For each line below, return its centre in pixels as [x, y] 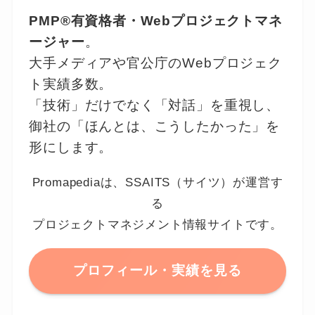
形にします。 [71, 147]
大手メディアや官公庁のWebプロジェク [155, 63]
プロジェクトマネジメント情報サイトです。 [157, 224]
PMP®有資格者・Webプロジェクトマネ [156, 20]
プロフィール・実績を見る [157, 271]
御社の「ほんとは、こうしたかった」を [154, 126]
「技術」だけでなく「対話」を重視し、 [154, 105]
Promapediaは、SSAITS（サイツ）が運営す [157, 182]
